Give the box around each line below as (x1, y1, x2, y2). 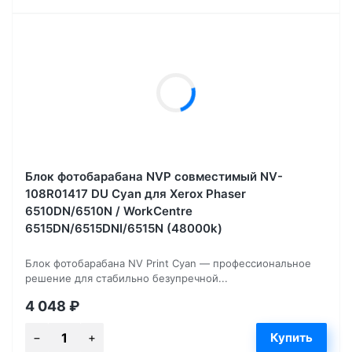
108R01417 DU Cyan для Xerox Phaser (25, 185, 246, 201)
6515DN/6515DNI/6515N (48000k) (25, 220, 222, 236)
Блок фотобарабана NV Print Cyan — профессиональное (25, 256, 311, 269)
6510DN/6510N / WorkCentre (25, 203, 192, 218)
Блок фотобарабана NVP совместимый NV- (25, 168, 283, 184)
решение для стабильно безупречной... (25, 271, 228, 284)
